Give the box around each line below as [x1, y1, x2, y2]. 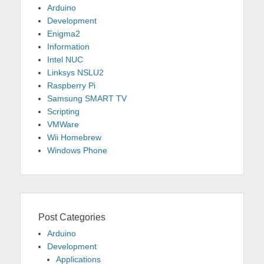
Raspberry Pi [47, 81, 95, 90]
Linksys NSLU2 [47, 68, 104, 77]
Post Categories [38, 212, 105, 222]
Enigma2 [47, 29, 80, 38]
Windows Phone [47, 146, 107, 155]
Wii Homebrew [47, 133, 101, 142]
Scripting [47, 107, 80, 116]
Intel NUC [47, 55, 83, 64]
